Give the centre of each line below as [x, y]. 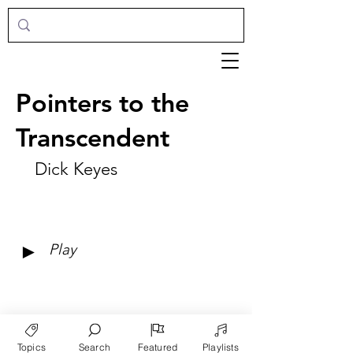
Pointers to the [102, 102]
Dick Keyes [76, 169]
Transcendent [93, 137]
